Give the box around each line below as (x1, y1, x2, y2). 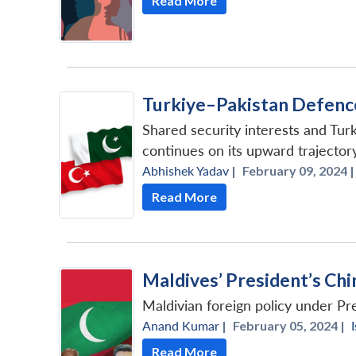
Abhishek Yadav (142, 162, 229, 178)
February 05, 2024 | (233, 317, 345, 333)
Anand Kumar (142, 317, 219, 333)
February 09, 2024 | (242, 162, 354, 178)
